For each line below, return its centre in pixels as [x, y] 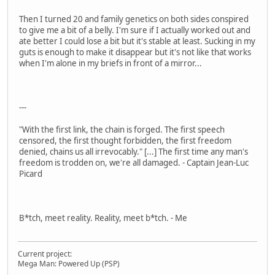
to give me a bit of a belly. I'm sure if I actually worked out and [135, 30]
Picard [31, 173]
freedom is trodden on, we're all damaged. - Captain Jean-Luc [134, 162]
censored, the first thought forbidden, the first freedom [125, 140]
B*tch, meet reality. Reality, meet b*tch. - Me [103, 218]
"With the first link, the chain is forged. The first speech [122, 129]
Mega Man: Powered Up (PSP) [69, 264]
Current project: [45, 254]
